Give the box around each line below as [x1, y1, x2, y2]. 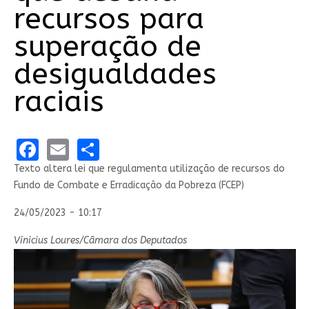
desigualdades [13, 57, 217, 92]
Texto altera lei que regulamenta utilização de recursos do [13, 162, 285, 175]
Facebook [38, 135, 135, 161]
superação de [13, 29, 201, 64]
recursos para [13, 1, 204, 37]
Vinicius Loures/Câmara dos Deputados [13, 234, 187, 246]
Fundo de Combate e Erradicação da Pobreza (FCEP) [13, 179, 244, 191]
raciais [13, 84, 104, 119]
